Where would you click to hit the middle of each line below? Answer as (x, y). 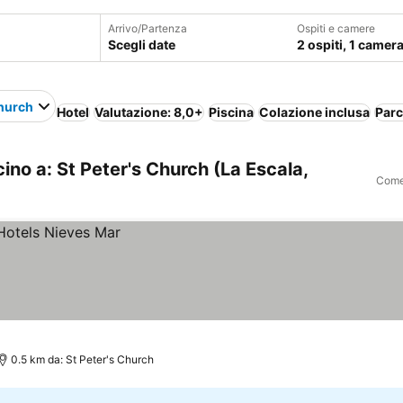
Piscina (231, 112)
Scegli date (141, 45)
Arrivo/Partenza (147, 28)
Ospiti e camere (336, 28)
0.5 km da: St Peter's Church (82, 359)
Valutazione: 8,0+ (149, 112)
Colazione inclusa (314, 112)
